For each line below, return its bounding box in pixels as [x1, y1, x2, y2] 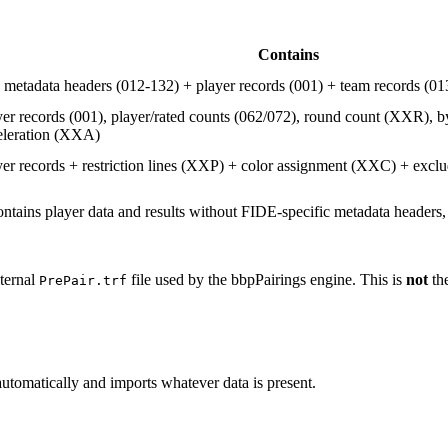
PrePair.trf [39, 272, 127, 288]
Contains [258, 45, 319, 63]
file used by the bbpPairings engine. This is [127, 270, 406, 288]
